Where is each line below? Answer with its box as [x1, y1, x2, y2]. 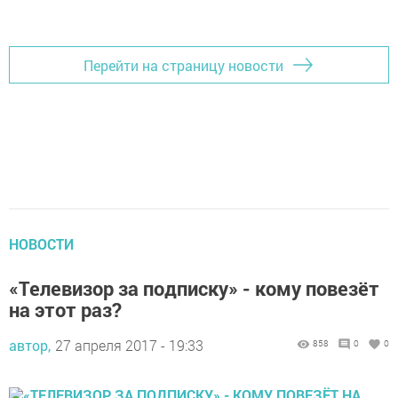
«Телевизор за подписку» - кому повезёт [9, 275, 379, 301]
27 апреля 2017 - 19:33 [55, 336, 203, 354]
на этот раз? [9, 297, 122, 322]
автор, [9, 336, 51, 354]
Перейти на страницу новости [84, 55, 283, 75]
